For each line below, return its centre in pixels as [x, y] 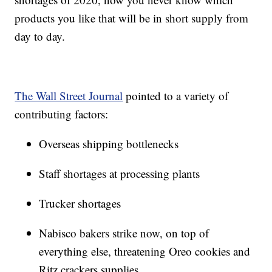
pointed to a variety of [176, 96]
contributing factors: [62, 114]
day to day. [40, 36]
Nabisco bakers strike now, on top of [124, 233]
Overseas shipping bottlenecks [109, 144]
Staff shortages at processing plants [120, 174]
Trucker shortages [80, 203]
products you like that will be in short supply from [132, 18]
